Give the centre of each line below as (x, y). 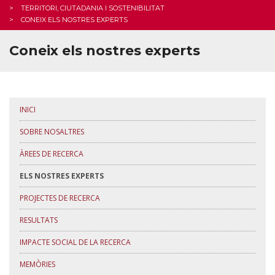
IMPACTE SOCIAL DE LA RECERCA (75, 242)
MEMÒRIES (37, 264)
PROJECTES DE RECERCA (60, 198)
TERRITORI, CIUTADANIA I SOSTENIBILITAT (93, 8)
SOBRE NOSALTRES (52, 132)
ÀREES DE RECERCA (52, 154)
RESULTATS (39, 220)
